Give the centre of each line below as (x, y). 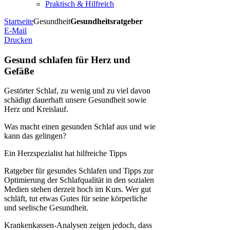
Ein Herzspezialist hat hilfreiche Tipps (65, 154)
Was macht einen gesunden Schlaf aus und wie (80, 127)
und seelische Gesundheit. (47, 208)
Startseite (19, 21)
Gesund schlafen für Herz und (67, 60)
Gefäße (19, 71)
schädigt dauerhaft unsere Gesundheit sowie (75, 100)
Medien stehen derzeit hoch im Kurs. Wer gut (78, 189)
